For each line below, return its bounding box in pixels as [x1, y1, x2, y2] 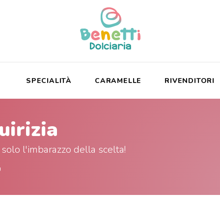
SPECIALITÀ [26, 76, 72, 85]
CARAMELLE [94, 76, 142, 85]
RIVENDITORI [165, 76, 215, 85]
